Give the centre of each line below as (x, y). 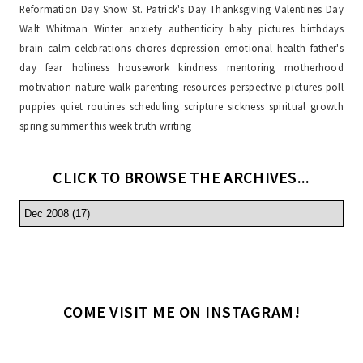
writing (176, 125)
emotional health (265, 47)
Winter (108, 28)
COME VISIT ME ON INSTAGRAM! (181, 311)
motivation (45, 86)
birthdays (322, 28)
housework (144, 67)
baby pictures (262, 28)
